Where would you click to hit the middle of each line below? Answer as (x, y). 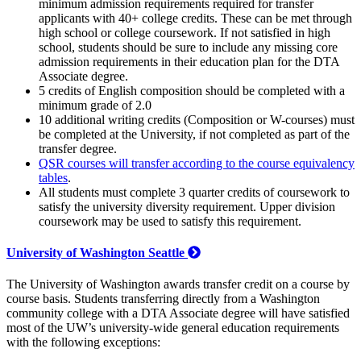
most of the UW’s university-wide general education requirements (173, 328)
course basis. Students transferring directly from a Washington (163, 299)
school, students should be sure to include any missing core (188, 47)
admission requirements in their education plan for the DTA (189, 61)
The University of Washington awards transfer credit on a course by (178, 284)
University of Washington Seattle (97, 253)
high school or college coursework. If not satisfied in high (185, 32)
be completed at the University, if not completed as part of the (194, 134)
